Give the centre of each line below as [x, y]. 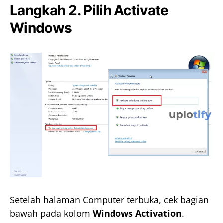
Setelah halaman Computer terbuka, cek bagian [109, 200]
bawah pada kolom [51, 213]
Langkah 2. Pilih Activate [89, 10]
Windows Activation [137, 213]
